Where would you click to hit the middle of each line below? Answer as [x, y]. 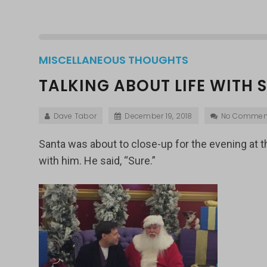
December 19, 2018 [159, 116]
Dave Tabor [75, 116]
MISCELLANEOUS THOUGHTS [113, 60]
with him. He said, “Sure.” [97, 161]
